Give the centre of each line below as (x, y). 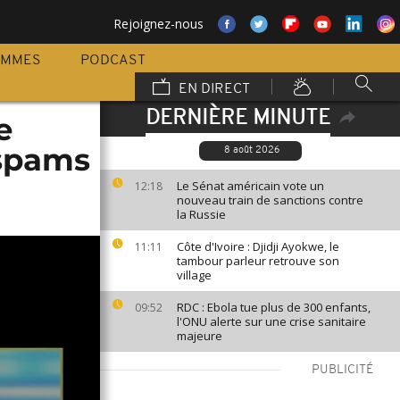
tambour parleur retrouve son (258, 261)
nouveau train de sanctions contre (270, 200)
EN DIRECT (212, 89)
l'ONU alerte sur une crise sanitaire (271, 321)
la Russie (201, 214)
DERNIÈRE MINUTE (237, 119)
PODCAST (113, 61)
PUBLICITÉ (342, 370)
